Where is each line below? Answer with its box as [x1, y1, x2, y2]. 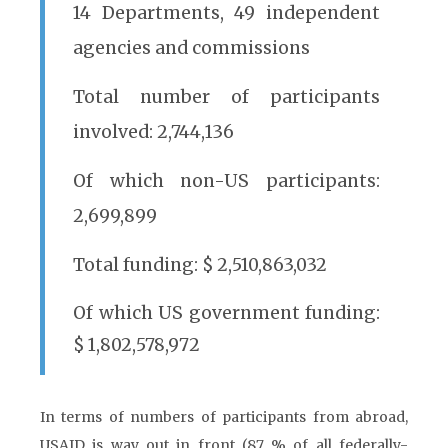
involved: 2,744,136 [73, 121, 234, 143]
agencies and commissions [73, 37, 310, 59]
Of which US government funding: [73, 302, 380, 324]
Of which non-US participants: [73, 170, 380, 192]
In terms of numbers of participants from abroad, [40, 408, 408, 426]
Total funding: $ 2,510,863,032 [73, 254, 327, 276]
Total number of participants [73, 86, 380, 108]
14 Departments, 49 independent [73, 2, 380, 24]
